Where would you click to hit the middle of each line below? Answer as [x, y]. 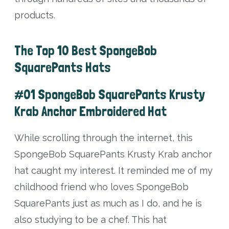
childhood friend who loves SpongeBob [101, 187]
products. [35, 15]
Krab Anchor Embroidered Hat [90, 111]
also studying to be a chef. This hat [90, 220]
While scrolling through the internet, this [103, 138]
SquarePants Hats [62, 67]
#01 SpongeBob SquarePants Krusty [109, 95]
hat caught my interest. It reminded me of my [113, 171]
